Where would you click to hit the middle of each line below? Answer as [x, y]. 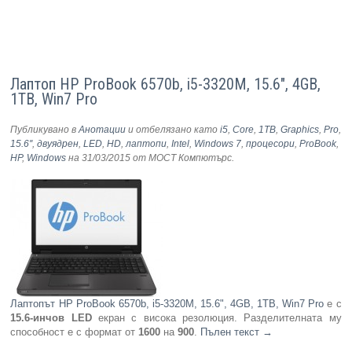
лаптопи [147, 144]
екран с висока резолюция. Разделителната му [216, 318]
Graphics [300, 130]
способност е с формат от [75, 332]
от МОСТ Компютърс [181, 158]
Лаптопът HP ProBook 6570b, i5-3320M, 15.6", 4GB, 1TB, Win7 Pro [167, 304]
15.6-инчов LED [51, 318]
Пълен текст [232, 332]
